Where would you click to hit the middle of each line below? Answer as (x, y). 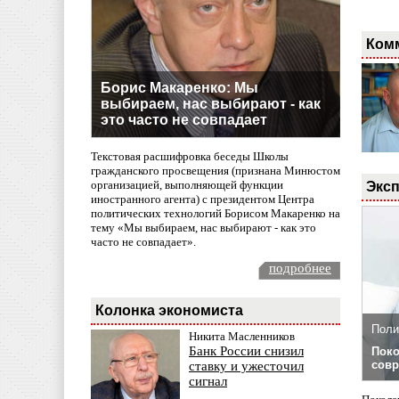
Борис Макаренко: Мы (179, 87)
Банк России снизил (246, 351)
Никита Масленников (242, 337)
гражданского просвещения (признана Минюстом (216, 171)
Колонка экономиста (169, 310)
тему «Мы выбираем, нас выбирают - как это (204, 228)
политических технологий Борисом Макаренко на (216, 214)
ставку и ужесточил (246, 366)
